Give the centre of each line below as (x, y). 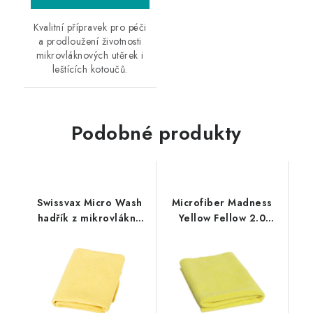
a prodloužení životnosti (90, 41)
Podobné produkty (156, 133)
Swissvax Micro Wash (90, 202)
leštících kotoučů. (90, 69)
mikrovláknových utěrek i (90, 55)
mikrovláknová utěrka (222, 248)
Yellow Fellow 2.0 (222, 218)
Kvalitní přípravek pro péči (90, 27)
